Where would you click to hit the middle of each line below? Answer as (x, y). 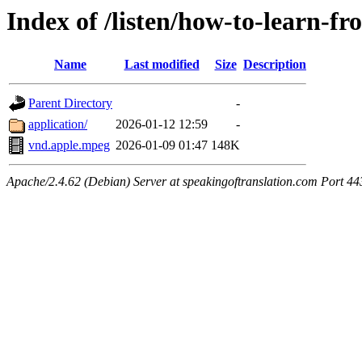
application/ (58, 124)
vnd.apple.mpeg (69, 145)
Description (275, 65)
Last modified (162, 65)
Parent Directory (70, 103)
